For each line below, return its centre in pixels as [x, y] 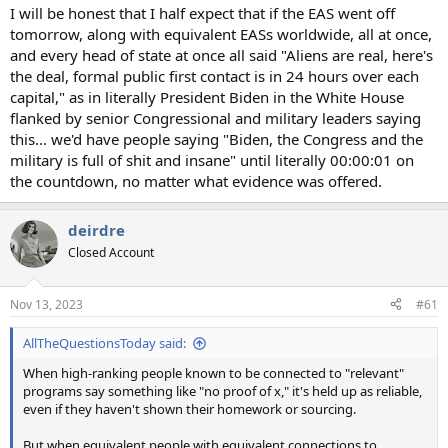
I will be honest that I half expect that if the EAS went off [202, 13]
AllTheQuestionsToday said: [104, 342]
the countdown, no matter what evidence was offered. [196, 181]
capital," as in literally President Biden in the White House [207, 97]
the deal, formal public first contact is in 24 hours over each [214, 76]
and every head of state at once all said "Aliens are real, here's [221, 55]
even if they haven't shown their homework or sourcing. [189, 408]
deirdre [96, 230]
